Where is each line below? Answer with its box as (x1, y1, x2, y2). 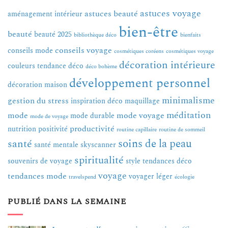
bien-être (119, 21, 178, 44)
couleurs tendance (8, 61, 66, 72)
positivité (38, 124, 68, 135)
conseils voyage (55, 44, 112, 58)
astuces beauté (84, 8, 138, 21)
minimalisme (162, 94, 215, 108)
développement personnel (69, 74, 210, 93)
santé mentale (34, 139, 78, 151)
